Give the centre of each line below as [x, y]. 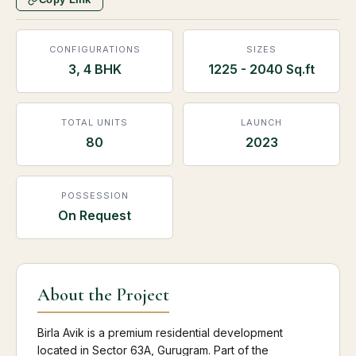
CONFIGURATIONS [95, 49]
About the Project [103, 294]
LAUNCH [261, 122]
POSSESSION [95, 195]
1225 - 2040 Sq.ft [261, 69]
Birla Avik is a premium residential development [160, 332]
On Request [95, 215]
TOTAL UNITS [95, 122]
